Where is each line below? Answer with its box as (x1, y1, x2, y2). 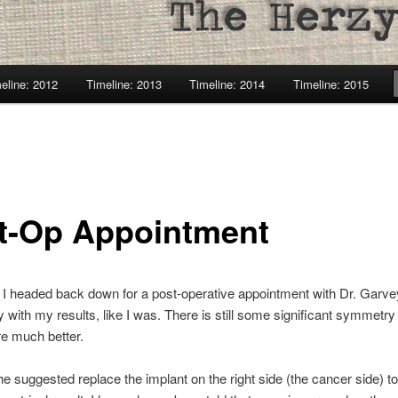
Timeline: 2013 (85, 76, 162, 92)
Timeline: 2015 (292, 76, 369, 92)
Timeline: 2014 (189, 76, 266, 92)
